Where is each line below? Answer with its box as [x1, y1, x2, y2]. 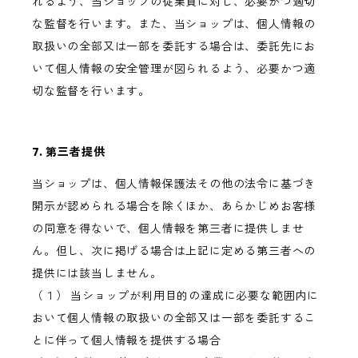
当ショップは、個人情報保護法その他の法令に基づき [32, 177, 316, 192]
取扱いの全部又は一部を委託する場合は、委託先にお [32, 39, 316, 54]
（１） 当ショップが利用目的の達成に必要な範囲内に [32, 288, 319, 304]
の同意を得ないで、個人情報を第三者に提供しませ [32, 221, 304, 237]
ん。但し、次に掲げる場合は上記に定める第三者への [32, 244, 316, 259]
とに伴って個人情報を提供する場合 [32, 333, 221, 348]
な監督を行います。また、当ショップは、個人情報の [32, 17, 316, 32]
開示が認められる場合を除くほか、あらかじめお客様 [32, 199, 316, 214]
